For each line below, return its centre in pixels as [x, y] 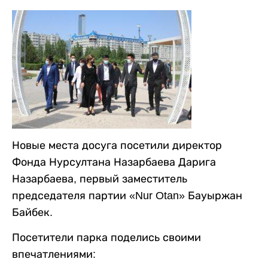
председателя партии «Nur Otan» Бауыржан [127, 195]
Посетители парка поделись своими [106, 237]
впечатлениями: [54, 254]
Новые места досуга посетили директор [117, 145]
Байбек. [32, 212]
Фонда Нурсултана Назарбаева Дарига [114, 162]
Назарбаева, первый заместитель [100, 179]
